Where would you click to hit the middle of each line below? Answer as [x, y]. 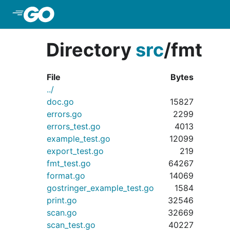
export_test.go [75, 151]
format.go [66, 176]
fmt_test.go [69, 163]
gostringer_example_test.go [100, 188]
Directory [91, 50]
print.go [62, 200]
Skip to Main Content [99, 14]
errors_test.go [74, 126]
